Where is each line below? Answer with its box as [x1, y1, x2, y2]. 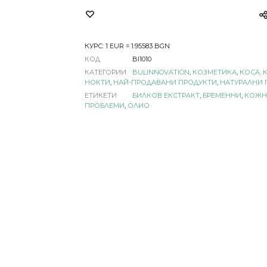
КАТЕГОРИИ [84, 68, 126, 76]
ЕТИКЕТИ [84, 91, 117, 100]
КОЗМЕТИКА [192, 68, 237, 76]
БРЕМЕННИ [202, 91, 241, 100]
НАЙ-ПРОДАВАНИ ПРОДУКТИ [113, 78, 217, 86]
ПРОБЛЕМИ [84, 101, 125, 110]
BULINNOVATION [132, 68, 190, 76]
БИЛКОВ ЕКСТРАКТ [132, 91, 200, 100]
